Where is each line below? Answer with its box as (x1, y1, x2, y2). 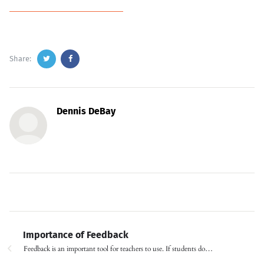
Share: (9, 54, 31, 63)
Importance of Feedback (23, 229, 128, 240)
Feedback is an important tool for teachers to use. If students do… (24, 243, 213, 253)
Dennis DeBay (57, 105, 115, 117)
